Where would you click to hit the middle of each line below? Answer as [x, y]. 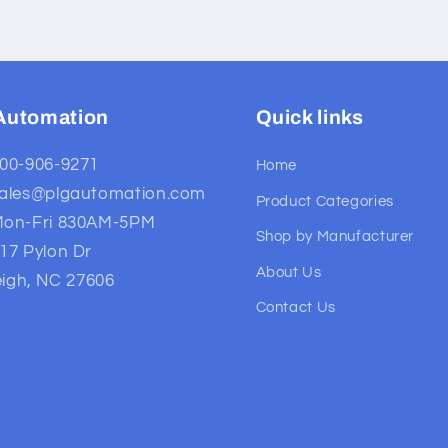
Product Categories [324, 201]
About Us [288, 272]
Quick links [309, 118]
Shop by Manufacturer [335, 237]
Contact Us [295, 308]
